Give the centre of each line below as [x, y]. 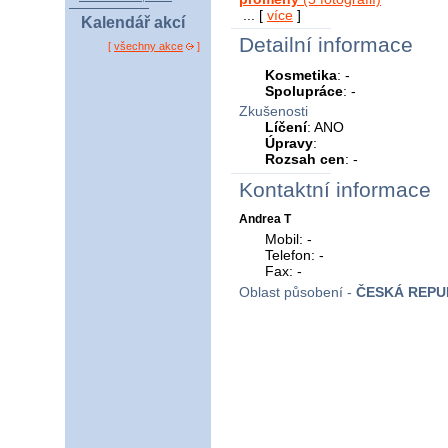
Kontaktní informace [335, 189]
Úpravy [289, 143]
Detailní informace [326, 44]
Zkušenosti [273, 111]
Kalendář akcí [133, 23]
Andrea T [265, 218]
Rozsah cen [305, 159]
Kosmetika [301, 74]
